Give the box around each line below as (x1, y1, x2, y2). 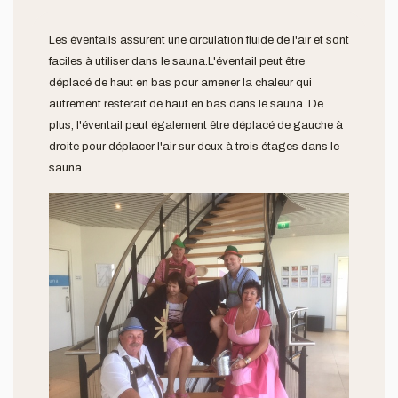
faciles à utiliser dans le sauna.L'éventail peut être (49, 55, 305, 68)
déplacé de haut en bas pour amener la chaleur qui (49, 76, 312, 90)
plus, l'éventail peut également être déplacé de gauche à (49, 119, 343, 132)
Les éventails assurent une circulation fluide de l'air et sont (49, 34, 349, 47)
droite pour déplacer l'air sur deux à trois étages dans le (49, 140, 339, 154)
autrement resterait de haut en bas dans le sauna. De (49, 98, 323, 111)
